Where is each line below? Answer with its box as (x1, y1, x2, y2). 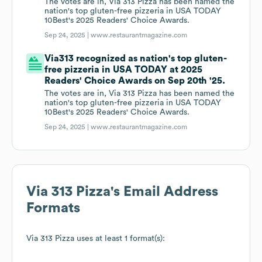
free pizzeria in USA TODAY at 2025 (44, 65, 203, 75)
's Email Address (111, 185, 218, 199)
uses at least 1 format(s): (74, 235, 165, 243)
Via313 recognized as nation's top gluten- (44, 54, 227, 64)
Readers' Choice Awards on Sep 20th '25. (44, 76, 226, 86)
